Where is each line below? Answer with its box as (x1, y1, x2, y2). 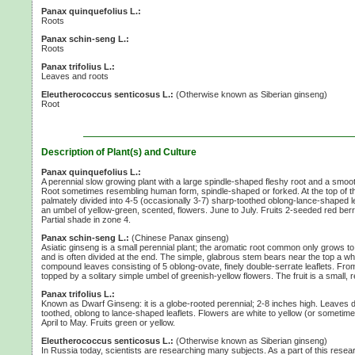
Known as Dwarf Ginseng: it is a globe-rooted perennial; (41, 299, 257, 309)
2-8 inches (257, 299, 297, 309)
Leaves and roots (41, 71, 109, 82)
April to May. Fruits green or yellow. (41, 318, 175, 328)
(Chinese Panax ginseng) (129, 233, 229, 243)
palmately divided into (41, 196, 125, 206)
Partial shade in (41, 215, 102, 225)
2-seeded (285, 205, 322, 216)
